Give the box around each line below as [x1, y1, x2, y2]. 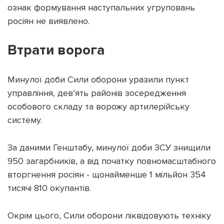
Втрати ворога [7, 41, 104, 59]
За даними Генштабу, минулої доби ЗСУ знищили [7, 142, 210, 153]
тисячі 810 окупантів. [7, 182, 91, 194]
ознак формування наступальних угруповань [7, 2, 195, 13]
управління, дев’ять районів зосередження [7, 87, 186, 99]
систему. [7, 114, 42, 126]
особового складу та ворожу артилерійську [7, 101, 189, 112]
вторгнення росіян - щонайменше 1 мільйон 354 [7, 169, 206, 180]
